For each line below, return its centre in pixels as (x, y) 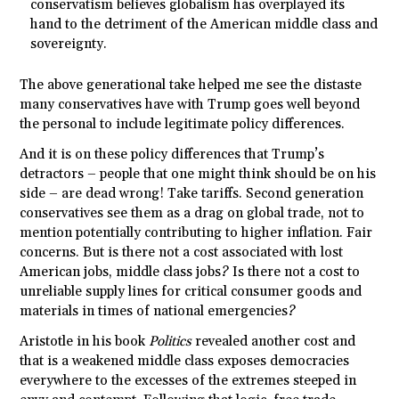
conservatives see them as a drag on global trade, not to (192, 214)
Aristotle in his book (85, 342)
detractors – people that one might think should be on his (198, 175)
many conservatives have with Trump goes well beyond (190, 105)
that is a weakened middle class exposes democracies (185, 362)
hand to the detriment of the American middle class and (204, 25)
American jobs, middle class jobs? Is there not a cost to (190, 273)
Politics (171, 342)
